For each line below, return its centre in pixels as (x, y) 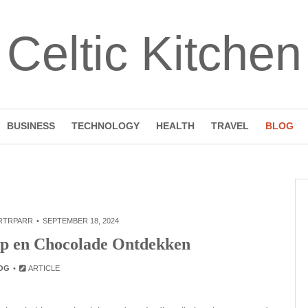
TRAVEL (230, 126)
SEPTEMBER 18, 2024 (81, 221)
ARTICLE (44, 268)
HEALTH (175, 126)
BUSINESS (31, 126)
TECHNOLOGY (105, 126)
